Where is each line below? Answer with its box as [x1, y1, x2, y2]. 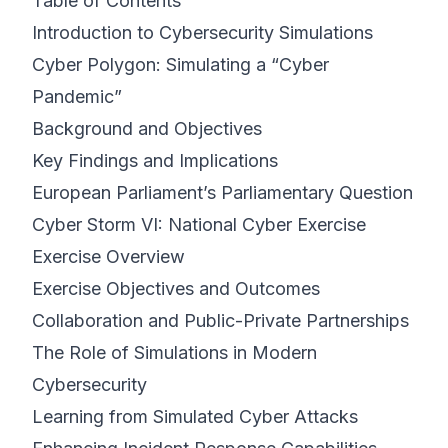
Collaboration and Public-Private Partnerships [32, 310, 409, 331]
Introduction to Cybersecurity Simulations [32, 22, 373, 43]
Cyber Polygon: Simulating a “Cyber [32, 54, 329, 75]
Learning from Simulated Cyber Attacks [32, 406, 358, 427]
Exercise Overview [32, 246, 185, 267]
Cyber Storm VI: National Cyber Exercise [32, 214, 366, 235]
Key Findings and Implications [32, 150, 278, 171]
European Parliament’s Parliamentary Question [32, 182, 413, 203]
